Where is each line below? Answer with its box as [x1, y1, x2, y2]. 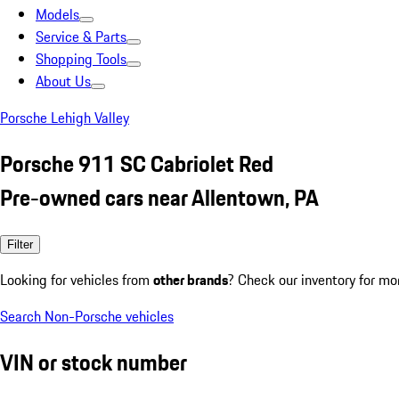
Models [36, 4, 79, 25]
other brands [153, 268, 228, 290]
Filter [7, 237, 33, 251]
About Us [36, 70, 91, 92]
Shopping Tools [36, 48, 126, 69]
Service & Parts [36, 26, 126, 47]
